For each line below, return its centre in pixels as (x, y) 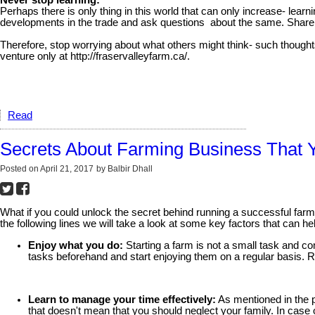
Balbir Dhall (130, 169)
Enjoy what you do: (76, 245)
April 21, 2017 (67, 169)
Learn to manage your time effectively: (122, 300)
